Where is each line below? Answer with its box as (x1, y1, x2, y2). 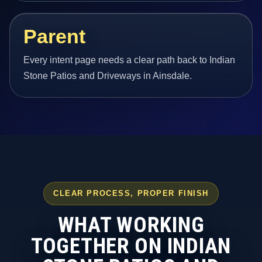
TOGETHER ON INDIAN (30, 233, 232, 258)
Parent (23, 26, 86, 48)
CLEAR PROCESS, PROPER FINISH (53, 189, 209, 198)
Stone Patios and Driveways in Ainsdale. (23, 70, 192, 81)
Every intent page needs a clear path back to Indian (23, 54, 236, 65)
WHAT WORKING (57, 212, 205, 237)
